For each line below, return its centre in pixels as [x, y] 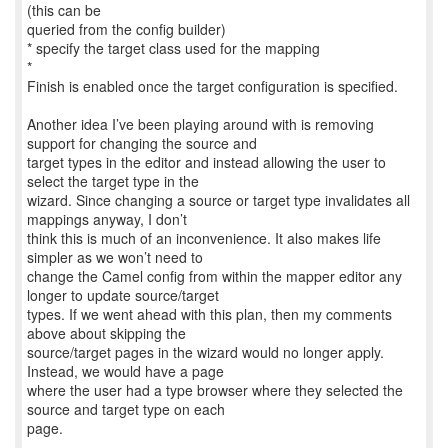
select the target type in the [113, 181]
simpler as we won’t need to [115, 257]
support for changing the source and [142, 143]
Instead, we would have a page [125, 371]
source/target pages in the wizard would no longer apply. [205, 352]
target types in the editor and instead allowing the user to [206, 162]
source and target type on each [126, 409]
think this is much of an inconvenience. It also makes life [204, 238]
